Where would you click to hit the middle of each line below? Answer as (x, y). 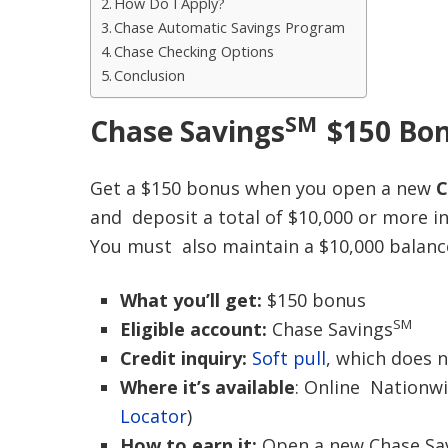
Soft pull (288, 358)
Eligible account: (195, 329)
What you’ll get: (190, 300)
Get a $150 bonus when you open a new (262, 188)
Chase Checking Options (194, 51)
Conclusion (150, 75)
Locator (153, 416)
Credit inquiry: (183, 358)
